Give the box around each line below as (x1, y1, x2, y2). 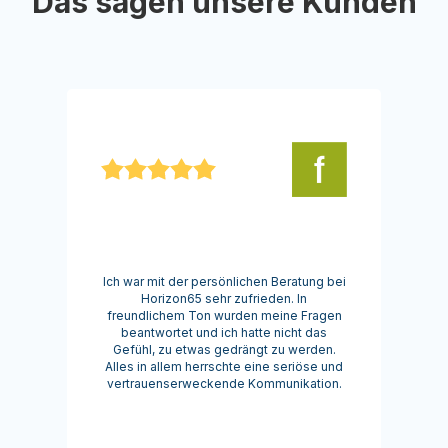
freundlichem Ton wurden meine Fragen (106, 308, 342, 324)
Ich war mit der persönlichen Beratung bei (102, 274, 346, 290)
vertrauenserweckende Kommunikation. (106, 376, 342, 392)
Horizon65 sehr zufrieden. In (141, 291, 307, 307)
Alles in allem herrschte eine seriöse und (105, 359, 343, 375)
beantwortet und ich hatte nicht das (121, 325, 327, 341)
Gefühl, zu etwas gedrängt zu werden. (112, 342, 336, 358)
